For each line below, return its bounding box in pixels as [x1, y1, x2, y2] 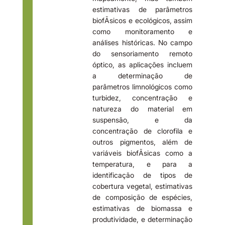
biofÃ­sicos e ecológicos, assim [92, 16, 193, 25]
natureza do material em [92, 104, 193, 113]
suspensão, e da [92, 115, 193, 124]
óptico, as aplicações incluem [92, 60, 193, 69]
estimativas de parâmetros [92, 5, 193, 14]
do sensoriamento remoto [92, 49, 193, 58]
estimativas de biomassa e [92, 203, 193, 212]
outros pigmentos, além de [92, 137, 193, 146]
